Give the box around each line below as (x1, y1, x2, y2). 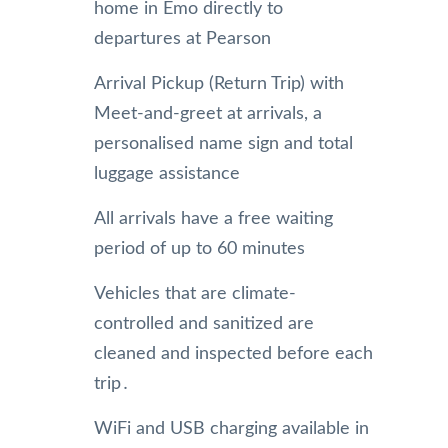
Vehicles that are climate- (94, 284, 296, 303)
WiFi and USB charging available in (94, 419, 369, 438)
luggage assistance (94, 164, 240, 183)
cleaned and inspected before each (94, 344, 373, 363)
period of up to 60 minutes (94, 239, 305, 258)
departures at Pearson (94, 29, 271, 48)
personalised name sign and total (94, 134, 353, 153)
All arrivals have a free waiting (94, 209, 333, 228)
